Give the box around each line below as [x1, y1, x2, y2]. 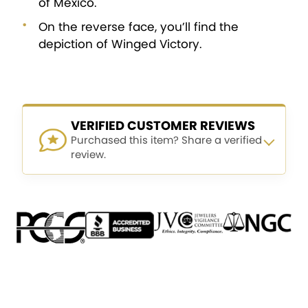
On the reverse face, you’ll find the [38, 19, 239, 36]
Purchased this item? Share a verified [71, 133, 262, 148]
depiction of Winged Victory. [38, 36, 202, 53]
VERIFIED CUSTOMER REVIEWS [71, 117, 255, 135]
